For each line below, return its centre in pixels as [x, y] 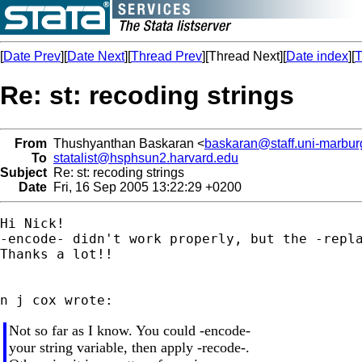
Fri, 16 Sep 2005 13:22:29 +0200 [144, 187]
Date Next [96, 56]
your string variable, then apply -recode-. [129, 347]
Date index [317, 56]
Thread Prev [166, 56]
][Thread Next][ [244, 56]
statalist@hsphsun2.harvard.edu [146, 158]
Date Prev [32, 56]
